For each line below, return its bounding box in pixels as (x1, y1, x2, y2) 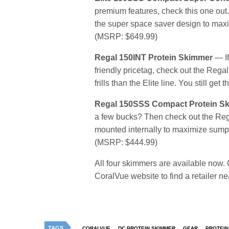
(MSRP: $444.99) (95, 138, 158, 147)
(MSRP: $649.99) (95, 32, 158, 41)
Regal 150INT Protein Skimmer (95, 53, 213, 62)
